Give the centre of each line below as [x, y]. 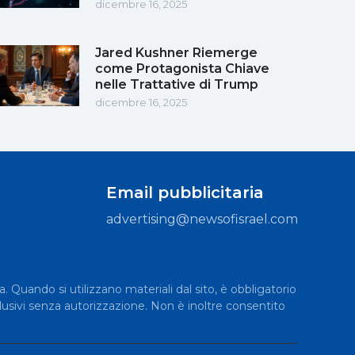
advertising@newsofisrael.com [202, 219]
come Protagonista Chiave [182, 68]
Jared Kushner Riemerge [176, 52]
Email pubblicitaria [185, 192]
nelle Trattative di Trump [177, 84]
